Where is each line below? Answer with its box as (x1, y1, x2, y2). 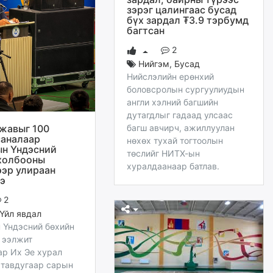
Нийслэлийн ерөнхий (127, 71, 214, 82)
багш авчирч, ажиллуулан (127, 122, 235, 133)
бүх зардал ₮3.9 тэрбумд (127, 14, 249, 27)
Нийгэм (138, 58, 169, 69)
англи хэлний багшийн (127, 97, 218, 108)
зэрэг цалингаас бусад (127, 4, 236, 16)
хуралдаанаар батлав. (127, 161, 219, 172)
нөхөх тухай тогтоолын (127, 135, 223, 146)
